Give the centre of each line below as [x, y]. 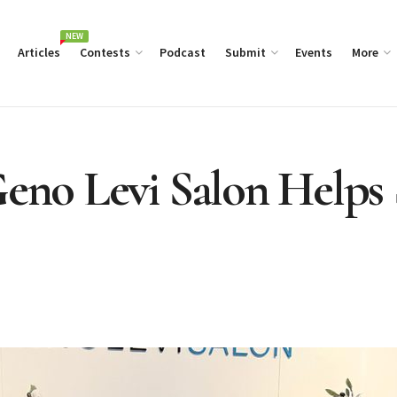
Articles [39, 52]
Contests [105, 52]
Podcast [183, 52]
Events [314, 52]
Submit [245, 52]
